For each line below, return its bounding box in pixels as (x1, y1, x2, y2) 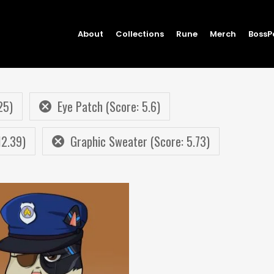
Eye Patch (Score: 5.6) (57, 97, 160, 116)
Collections (116, 28, 164, 40)
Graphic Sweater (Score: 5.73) (70, 132, 210, 150)
